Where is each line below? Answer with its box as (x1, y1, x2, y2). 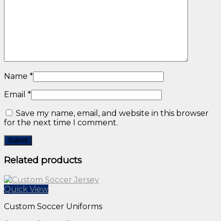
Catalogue (24, 22, 65, 31)
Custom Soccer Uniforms (4, 202, 102, 212)
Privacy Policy (24, 12, 78, 22)
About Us (24, 3, 61, 12)
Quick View (4, 184, 48, 194)
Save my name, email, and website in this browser (16, 108, 209, 118)
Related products (4, 154, 82, 166)
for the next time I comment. (4, 117, 118, 127)
